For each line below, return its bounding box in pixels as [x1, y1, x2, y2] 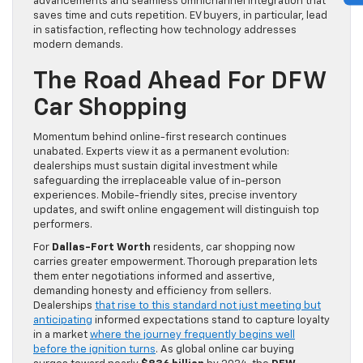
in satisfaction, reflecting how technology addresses [33, 25, 297, 36]
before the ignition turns [33, 344, 156, 356]
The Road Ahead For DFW [33, 70, 326, 95]
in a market [33, 330, 90, 341]
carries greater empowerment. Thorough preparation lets [33, 257, 318, 268]
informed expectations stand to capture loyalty [92, 315, 330, 327]
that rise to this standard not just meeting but [95, 301, 321, 312]
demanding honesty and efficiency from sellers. [33, 286, 271, 297]
